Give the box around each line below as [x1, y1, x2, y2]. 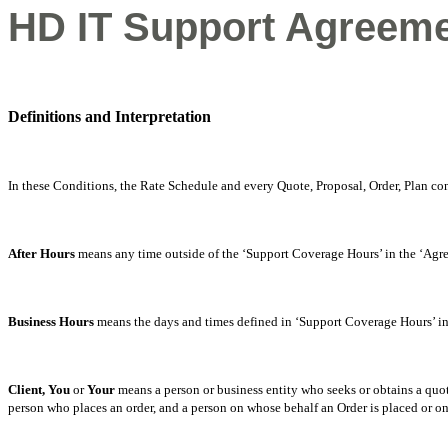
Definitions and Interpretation [8, 108, 211, 125]
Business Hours [8, 314, 94, 329]
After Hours [8, 246, 75, 261]
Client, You [8, 382, 73, 397]
